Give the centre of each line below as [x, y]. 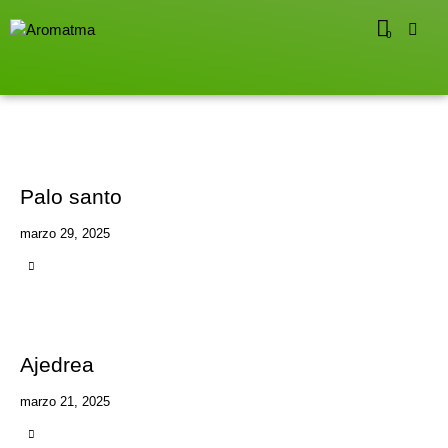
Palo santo [71, 196]
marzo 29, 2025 [65, 233]
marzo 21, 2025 [65, 401]
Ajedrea [57, 364]
